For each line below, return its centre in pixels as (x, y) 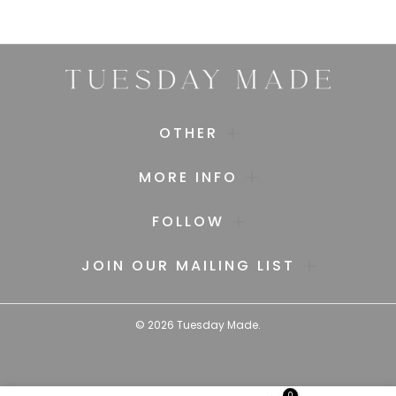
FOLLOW (188, 222)
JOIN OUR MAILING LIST (188, 266)
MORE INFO (188, 178)
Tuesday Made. (217, 325)
